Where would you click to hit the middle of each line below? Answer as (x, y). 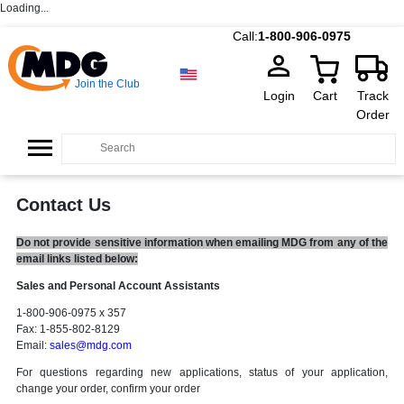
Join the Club (107, 84)
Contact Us (64, 205)
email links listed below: (77, 259)
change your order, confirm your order (108, 389)
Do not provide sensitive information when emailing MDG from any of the (202, 243)
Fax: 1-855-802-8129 (68, 329)
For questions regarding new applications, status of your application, (202, 372)
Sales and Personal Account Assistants (118, 286)
